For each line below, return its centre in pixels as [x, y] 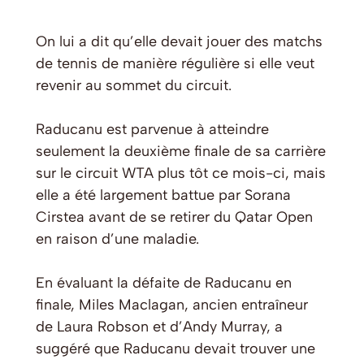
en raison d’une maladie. [117, 239]
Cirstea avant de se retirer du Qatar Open [174, 217]
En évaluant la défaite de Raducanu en [164, 283]
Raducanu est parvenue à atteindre [152, 130]
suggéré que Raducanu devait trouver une [175, 349]
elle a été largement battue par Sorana [163, 195]
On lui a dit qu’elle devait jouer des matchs [179, 42]
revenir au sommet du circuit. [134, 86]
